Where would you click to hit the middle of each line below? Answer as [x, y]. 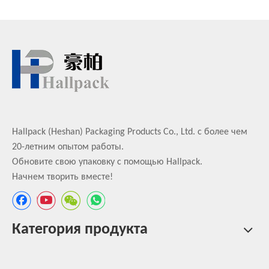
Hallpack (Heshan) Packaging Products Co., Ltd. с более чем [130, 132]
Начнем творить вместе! [62, 177]
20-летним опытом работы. [68, 147]
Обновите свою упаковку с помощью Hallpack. [107, 162]
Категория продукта [80, 230]
